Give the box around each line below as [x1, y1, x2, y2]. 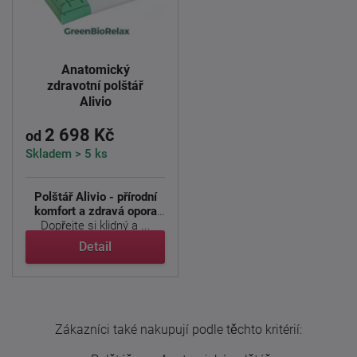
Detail [79, 239, 112, 254]
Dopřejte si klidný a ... [40, 218, 151, 233]
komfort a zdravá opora [33, 204, 157, 218]
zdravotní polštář [47, 78, 143, 93]
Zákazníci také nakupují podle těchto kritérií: [55, 322, 302, 337]
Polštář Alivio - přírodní [33, 190, 157, 204]
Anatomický [61, 62, 130, 77]
